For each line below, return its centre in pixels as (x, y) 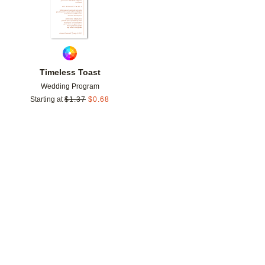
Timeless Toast (70, 72)
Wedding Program (70, 87)
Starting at (46, 100)
